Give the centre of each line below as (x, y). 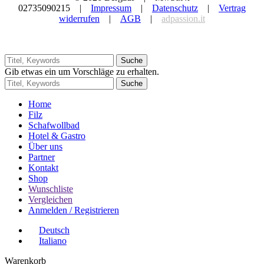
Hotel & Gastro (57, 136)
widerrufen (79, 18)
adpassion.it (183, 18)
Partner (42, 157)
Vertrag (232, 8)
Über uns (45, 146)
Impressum (111, 8)
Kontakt (43, 167)
